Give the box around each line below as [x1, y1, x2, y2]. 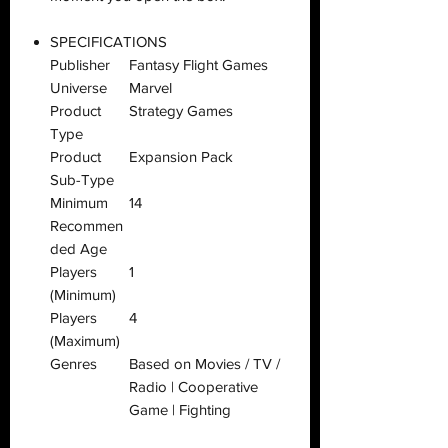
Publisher [50, 55, 110, 73]
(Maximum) [50, 331, 120, 349]
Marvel [129, 78, 172, 96]
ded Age [50, 239, 107, 257]
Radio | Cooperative [129, 377, 258, 395]
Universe [50, 78, 107, 96]
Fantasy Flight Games [129, 55, 268, 73]
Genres [50, 354, 97, 372]
